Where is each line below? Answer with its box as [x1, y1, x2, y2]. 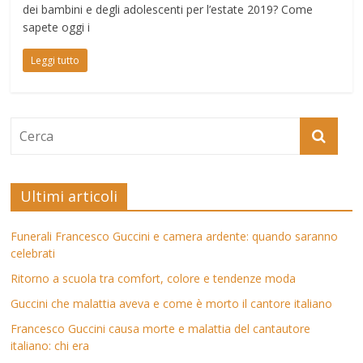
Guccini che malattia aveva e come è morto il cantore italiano [11, 295, 333, 311]
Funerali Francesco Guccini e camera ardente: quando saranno [11, 228, 339, 244]
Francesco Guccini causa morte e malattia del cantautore [11, 320, 311, 336]
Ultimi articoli [20, 186, 118, 206]
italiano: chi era [11, 337, 90, 353]
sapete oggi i [23, 19, 91, 35]
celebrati [11, 245, 56, 261]
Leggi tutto [31, 53, 80, 67]
